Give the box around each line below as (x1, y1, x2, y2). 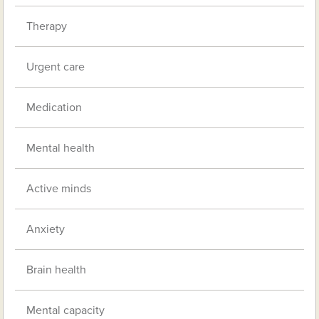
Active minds (26, 182, 92, 197)
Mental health (26, 141, 95, 156)
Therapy (26, 19, 68, 34)
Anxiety (26, 222, 66, 237)
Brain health (26, 263, 87, 278)
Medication (26, 100, 83, 115)
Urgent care (26, 60, 85, 75)
